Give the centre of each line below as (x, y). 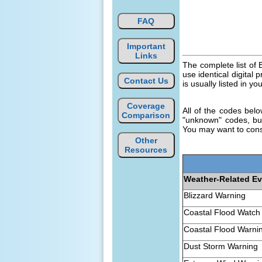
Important (146, 46)
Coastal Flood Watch (222, 212)
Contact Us (146, 81)
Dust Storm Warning (221, 246)
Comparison (146, 115)
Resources (146, 150)
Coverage (146, 106)
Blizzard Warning (215, 195)
